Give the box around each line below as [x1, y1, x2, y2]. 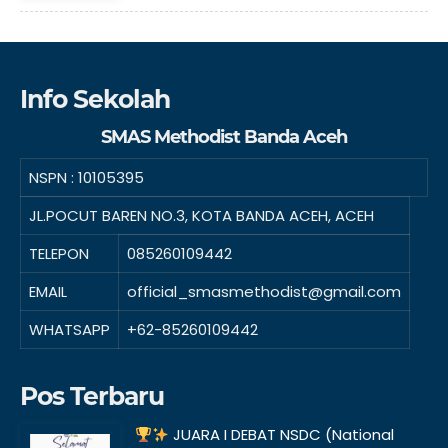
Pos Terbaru [20, 381, 164, 411]
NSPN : [29, 167, 78, 188]
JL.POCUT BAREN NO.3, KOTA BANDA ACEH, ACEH [29, 205, 374, 226]
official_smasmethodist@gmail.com [127, 281, 401, 302]
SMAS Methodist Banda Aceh [101, 126, 347, 148]
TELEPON [29, 243, 89, 264]
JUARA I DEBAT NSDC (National [169, 424, 395, 445]
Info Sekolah [20, 84, 170, 114]
